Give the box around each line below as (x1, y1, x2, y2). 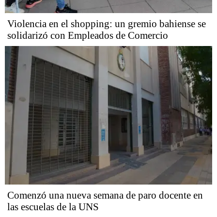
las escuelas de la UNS (7, 201, 99, 213)
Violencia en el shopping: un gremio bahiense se (7, 18, 206, 30)
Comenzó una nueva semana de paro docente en (7, 189, 203, 201)
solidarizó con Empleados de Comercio (7, 30, 168, 42)
